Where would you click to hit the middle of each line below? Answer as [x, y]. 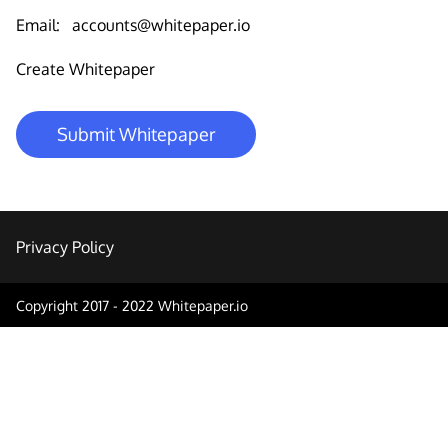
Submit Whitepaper [136, 134]
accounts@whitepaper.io [161, 25]
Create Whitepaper [85, 69]
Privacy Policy [65, 247]
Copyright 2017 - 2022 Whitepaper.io [132, 305]
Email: [38, 25]
